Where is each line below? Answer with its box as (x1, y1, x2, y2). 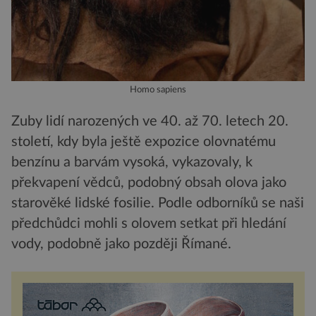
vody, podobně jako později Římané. (11, 237, 231, 252)
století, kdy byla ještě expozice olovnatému (11, 135, 276, 150)
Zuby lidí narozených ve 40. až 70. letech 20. (11, 114, 288, 129)
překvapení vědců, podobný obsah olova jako (11, 176, 286, 190)
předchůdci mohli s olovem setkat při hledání (11, 217, 286, 231)
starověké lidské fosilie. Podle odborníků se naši (11, 196, 304, 211)
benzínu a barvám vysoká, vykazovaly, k (11, 155, 253, 170)
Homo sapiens (130, 85, 186, 95)
